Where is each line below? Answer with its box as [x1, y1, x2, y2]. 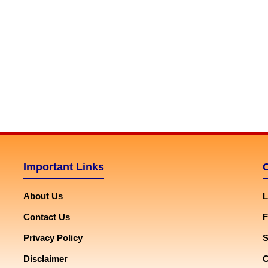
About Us [23, 191, 63, 201]
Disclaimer [23, 254, 68, 264]
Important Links [23, 161, 104, 173]
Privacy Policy [23, 233, 83, 243]
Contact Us [23, 212, 70, 222]
